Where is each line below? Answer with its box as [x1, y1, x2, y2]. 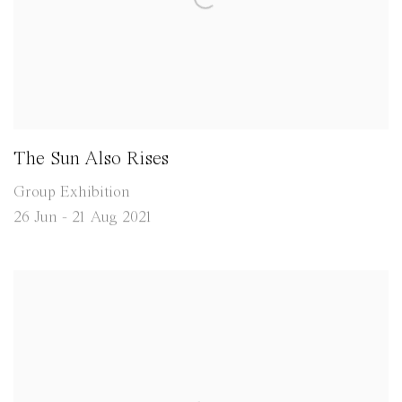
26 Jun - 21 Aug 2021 [13, 209, 153, 226]
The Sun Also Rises [13, 149, 169, 170]
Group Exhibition [13, 184, 130, 201]
